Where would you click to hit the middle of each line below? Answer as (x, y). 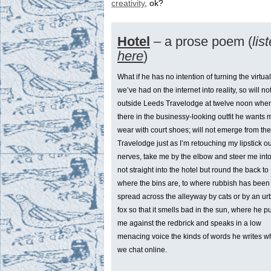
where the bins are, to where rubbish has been (194, 184)
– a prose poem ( (201, 42)
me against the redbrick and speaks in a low (189, 224)
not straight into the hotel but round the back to (193, 170)
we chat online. (142, 250)
